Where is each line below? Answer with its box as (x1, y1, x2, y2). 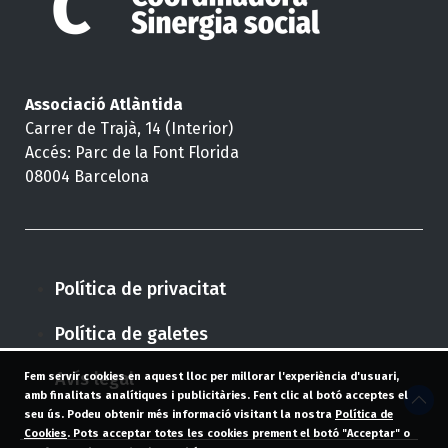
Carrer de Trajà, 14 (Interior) (25, 118, 233, 138)
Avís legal (55, 367, 134, 390)
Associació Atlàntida (25, 94, 183, 114)
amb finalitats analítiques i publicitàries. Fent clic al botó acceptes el (24, 389, 408, 402)
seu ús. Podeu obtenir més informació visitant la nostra (24, 408, 335, 421)
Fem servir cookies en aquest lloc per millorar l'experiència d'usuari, (24, 370, 399, 383)
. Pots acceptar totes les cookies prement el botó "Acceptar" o (67, 427, 410, 440)
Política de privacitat (55, 277, 226, 300)
